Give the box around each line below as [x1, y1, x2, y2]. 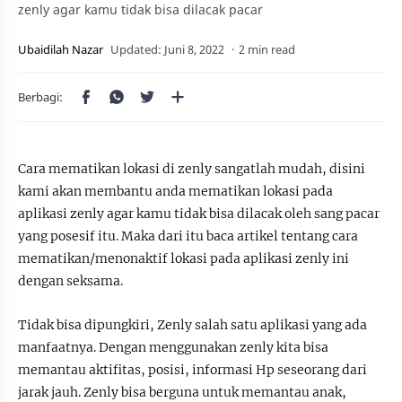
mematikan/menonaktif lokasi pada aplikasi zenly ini [18, 250, 349, 267]
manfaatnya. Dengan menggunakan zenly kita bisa [18, 338, 328, 355]
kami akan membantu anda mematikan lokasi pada [18, 183, 333, 199]
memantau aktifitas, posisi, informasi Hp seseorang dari [18, 361, 367, 378]
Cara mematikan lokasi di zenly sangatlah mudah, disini [18, 161, 365, 177]
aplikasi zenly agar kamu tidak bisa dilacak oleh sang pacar [18, 205, 380, 222]
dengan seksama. [18, 273, 126, 289]
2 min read [239, 41, 295, 57]
